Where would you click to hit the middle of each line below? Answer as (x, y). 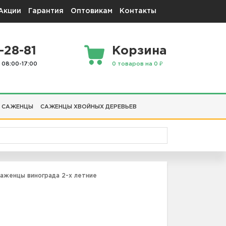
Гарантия (46, 11)
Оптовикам (92, 11)
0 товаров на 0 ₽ (137, 64)
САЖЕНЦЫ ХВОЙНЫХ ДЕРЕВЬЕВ (89, 107)
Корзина (139, 51)
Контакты (138, 11)
